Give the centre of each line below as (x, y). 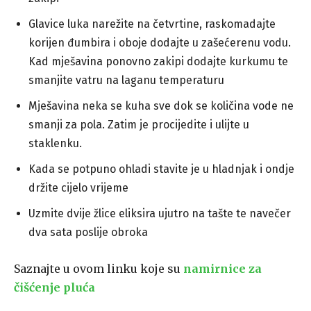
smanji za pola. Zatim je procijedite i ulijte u (139, 125)
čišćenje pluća (54, 288)
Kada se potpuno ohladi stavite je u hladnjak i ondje (161, 169)
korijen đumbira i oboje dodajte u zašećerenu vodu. (160, 43)
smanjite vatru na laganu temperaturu (126, 81)
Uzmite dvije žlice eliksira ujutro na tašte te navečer (160, 214)
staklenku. (55, 144)
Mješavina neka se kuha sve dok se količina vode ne (161, 106)
